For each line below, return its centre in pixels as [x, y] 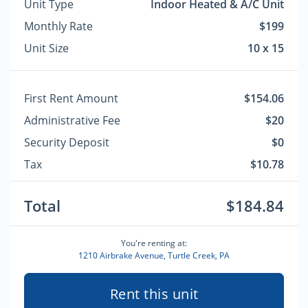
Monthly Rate [58, 26]
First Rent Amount [71, 98]
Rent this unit [154, 294]
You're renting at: [154, 243]
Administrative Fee [72, 120]
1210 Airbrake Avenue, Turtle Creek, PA [154, 255]
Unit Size [46, 48]
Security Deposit [67, 142]
